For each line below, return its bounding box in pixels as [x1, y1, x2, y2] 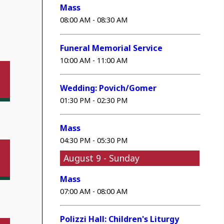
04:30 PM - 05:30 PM [60, 135, 128, 145]
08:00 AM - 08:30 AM [60, 15, 128, 25]
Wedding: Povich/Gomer [60, 82, 157, 94]
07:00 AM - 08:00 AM [60, 186, 128, 196]
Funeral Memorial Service [60, 42, 163, 53]
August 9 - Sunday [63, 151, 140, 164]
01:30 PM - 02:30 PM [60, 95, 128, 105]
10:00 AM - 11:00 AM [60, 55, 128, 65]
